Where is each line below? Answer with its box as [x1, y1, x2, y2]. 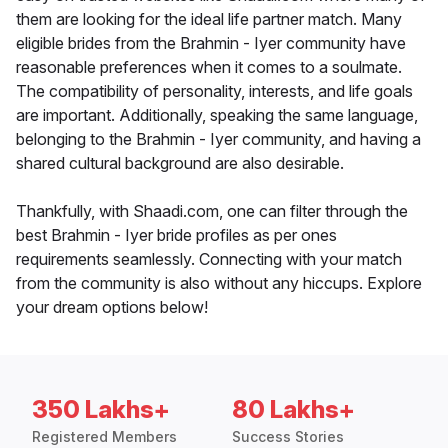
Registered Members [32, 428, 177, 446]
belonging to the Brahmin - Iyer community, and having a [16, 129, 421, 150]
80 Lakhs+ [232, 395, 355, 425]
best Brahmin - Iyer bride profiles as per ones [16, 225, 337, 246]
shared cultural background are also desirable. [16, 153, 344, 174]
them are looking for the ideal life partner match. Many [16, 9, 402, 30]
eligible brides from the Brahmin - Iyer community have [16, 33, 406, 54]
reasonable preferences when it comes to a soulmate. [16, 57, 402, 78]
